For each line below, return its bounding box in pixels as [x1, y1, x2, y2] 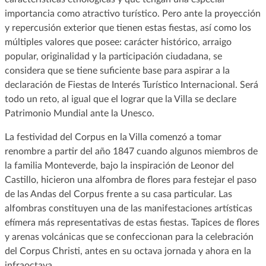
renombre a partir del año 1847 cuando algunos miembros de [4, 146, 258, 156]
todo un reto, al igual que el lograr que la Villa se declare [4, 94, 236, 104]
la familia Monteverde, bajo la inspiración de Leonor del [4, 160, 234, 170]
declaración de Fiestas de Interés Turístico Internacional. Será [4, 80, 258, 90]
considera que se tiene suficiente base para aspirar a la [4, 65, 230, 75]
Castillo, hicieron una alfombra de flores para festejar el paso [4, 175, 256, 185]
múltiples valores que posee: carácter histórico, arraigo [4, 37, 232, 47]
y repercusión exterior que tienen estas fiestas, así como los [4, 23, 251, 33]
